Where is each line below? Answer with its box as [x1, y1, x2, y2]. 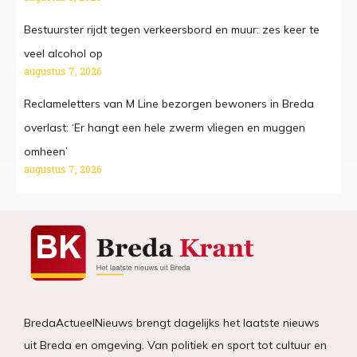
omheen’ [24, 144, 68, 159]
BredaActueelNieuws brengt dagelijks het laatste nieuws [24, 315, 320, 330]
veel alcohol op [24, 46, 103, 61]
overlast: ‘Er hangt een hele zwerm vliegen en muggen [24, 120, 305, 135]
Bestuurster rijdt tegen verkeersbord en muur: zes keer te [24, 22, 320, 37]
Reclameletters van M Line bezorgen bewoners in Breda [24, 96, 314, 112]
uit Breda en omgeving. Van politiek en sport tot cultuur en [24, 337, 327, 352]
